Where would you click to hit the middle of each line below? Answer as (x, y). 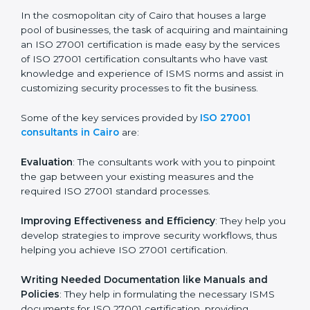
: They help (240, 293)
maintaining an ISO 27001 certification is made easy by (149, 103)
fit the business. (58, 161)
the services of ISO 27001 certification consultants (139, 117)
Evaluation (47, 235)
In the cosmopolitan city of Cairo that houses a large (144, 74)
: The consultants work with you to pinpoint (174, 235)
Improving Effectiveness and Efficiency (118, 293)
